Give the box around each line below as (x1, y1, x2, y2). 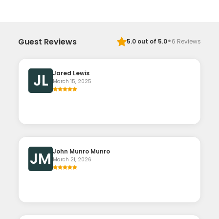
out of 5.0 (135, 37, 167, 45)
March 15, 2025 (53, 78, 92, 85)
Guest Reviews (18, 36, 77, 47)
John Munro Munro (53, 147, 110, 155)
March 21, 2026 (53, 156, 92, 163)
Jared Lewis (53, 69, 90, 77)
